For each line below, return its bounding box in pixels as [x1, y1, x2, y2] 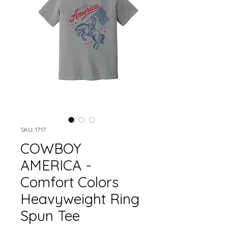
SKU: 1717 [20, 125, 46, 133]
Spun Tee [20, 206, 80, 224]
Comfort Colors [20, 173, 119, 191]
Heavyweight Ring [20, 189, 139, 208]
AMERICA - [20, 156, 92, 174]
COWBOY [20, 139, 81, 157]
